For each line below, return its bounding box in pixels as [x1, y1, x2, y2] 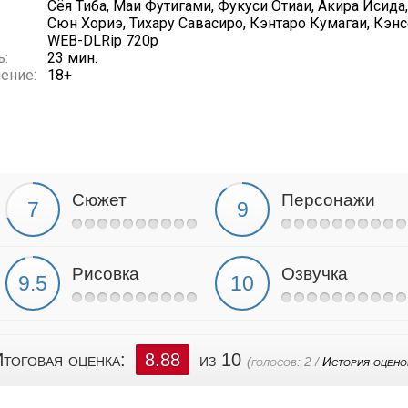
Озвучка [281, 264, 348, 283]
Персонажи [281, 190, 375, 209]
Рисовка [72, 264, 139, 283]
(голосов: [247, 354, 304, 369]
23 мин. [47, 49, 97, 66]
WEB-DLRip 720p [47, 32, 158, 49]
